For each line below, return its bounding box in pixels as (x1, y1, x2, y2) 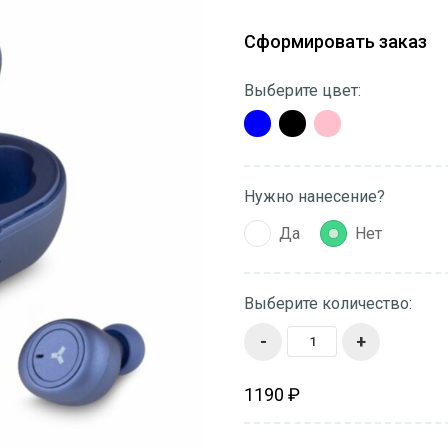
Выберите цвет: (244, 81, 361, 100)
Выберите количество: (244, 294, 412, 313)
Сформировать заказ (244, 31, 427, 52)
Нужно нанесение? (244, 187, 385, 206)
